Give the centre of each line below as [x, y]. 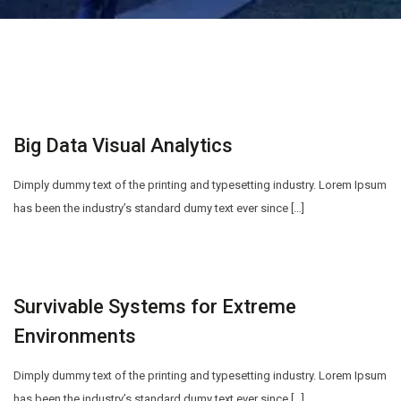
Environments [75, 336]
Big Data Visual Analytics [123, 145]
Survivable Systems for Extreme [155, 307]
